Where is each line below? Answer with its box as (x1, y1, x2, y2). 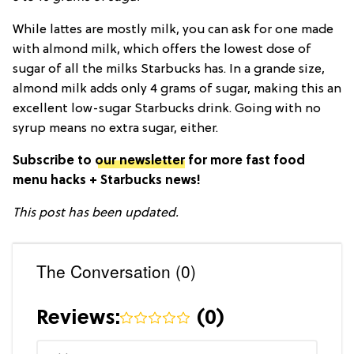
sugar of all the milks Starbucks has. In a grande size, (13, 62, 325, 77)
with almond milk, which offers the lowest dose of (13, 43, 311, 58)
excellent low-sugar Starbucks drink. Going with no (13, 102, 321, 117)
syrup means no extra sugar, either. (13, 122, 218, 137)
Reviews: (36, 307, 120, 331)
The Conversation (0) (36, 259, 196, 284)
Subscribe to (13, 154, 95, 169)
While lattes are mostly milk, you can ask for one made (13, 23, 333, 38)
